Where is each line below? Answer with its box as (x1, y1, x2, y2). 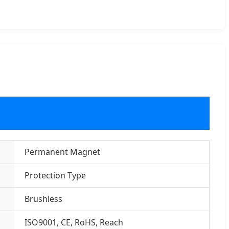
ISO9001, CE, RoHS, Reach (24, 216, 123, 228)
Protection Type (24, 169, 86, 181)
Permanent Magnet (24, 146, 100, 157)
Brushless (24, 193, 62, 204)
